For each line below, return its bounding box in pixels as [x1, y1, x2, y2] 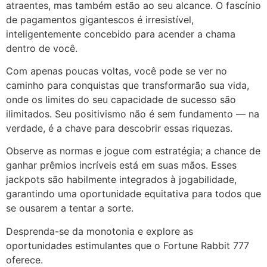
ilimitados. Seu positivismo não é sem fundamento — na [6, 108, 259, 120]
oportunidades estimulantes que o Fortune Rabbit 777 [6, 239, 249, 252]
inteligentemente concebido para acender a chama [6, 27, 235, 40]
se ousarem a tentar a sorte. [6, 202, 133, 215]
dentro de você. [6, 42, 77, 54]
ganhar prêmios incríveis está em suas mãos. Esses [6, 159, 237, 172]
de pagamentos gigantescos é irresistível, [6, 13, 194, 26]
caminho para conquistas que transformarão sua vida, [6, 79, 249, 92]
